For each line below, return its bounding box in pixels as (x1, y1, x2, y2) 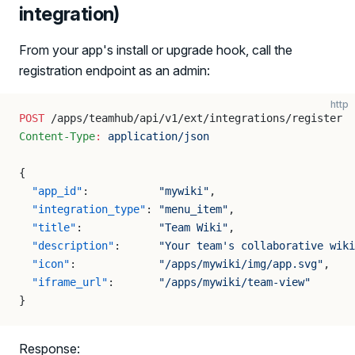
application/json (101, 130, 209, 143)
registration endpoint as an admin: (19, 63, 210, 78)
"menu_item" (158, 203, 228, 216)
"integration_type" (19, 203, 146, 216)
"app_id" (19, 185, 82, 197)
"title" (19, 221, 76, 234)
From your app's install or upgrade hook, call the (19, 42, 292, 58)
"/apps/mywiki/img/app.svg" (158, 258, 323, 270)
